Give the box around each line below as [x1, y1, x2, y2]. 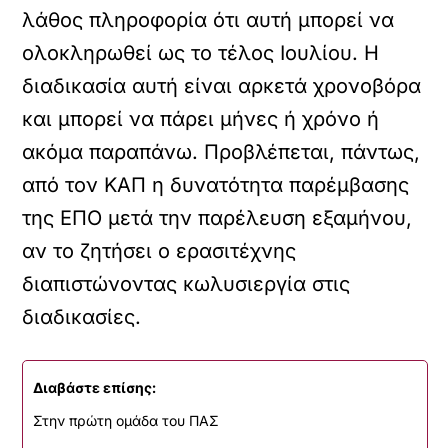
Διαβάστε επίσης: [33, 379, 157, 396]
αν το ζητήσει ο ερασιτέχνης [22, 239, 297, 263]
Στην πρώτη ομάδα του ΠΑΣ [33, 412, 220, 429]
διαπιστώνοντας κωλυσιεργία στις [22, 272, 351, 296]
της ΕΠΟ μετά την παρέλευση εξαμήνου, [22, 206, 413, 230]
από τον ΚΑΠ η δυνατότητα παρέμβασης [22, 173, 410, 197]
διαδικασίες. [22, 305, 142, 329]
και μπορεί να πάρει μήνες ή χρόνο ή [22, 107, 380, 131]
